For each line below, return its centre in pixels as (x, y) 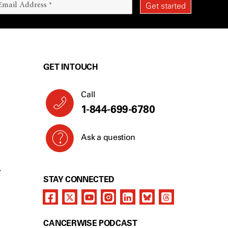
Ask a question (108, 137)
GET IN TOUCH (71, 67)
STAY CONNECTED (79, 179)
